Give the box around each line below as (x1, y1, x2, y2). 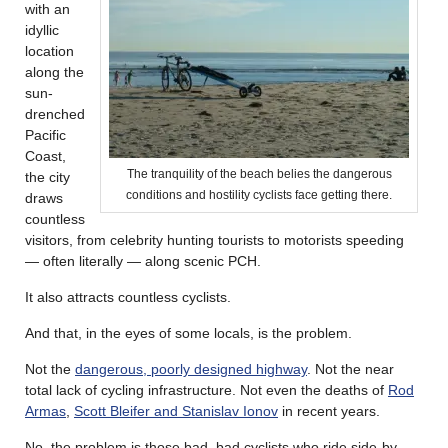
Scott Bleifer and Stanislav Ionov (74, 402, 278, 419)
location (25, 42, 74, 59)
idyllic (25, 21, 59, 38)
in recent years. (278, 402, 380, 419)
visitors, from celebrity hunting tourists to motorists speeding (25, 231, 404, 248)
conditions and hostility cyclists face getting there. (126, 188, 392, 201)
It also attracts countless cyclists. (25, 288, 231, 305)
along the (25, 63, 84, 80)
